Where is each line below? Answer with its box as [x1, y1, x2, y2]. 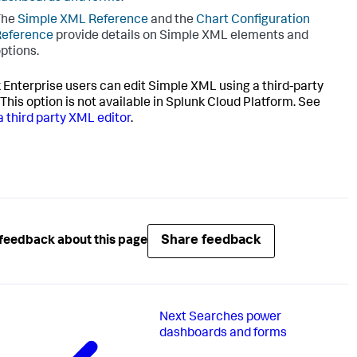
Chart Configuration [196, 14, 310, 28]
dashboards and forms [159, 328, 287, 341]
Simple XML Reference [18, 14, 148, 28]
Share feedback [161, 234, 261, 249]
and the [148, 14, 196, 28]
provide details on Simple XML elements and [53, 30, 308, 44]
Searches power [188, 312, 281, 325]
